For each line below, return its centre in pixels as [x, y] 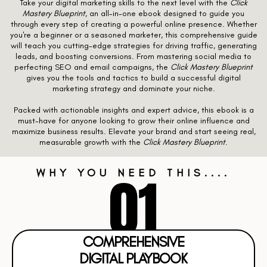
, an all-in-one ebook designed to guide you [165, 14]
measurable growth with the [91, 142]
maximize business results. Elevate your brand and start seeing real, [133, 132]
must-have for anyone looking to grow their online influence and [133, 121]
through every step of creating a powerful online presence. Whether [133, 24]
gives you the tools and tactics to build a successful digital [133, 78]
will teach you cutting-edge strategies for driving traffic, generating [133, 46]
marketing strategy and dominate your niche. [133, 89]
